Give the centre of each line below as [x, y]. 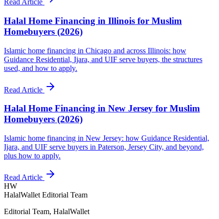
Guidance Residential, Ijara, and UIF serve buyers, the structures [103, 59]
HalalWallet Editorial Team [46, 195]
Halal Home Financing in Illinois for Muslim [93, 21]
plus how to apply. [32, 156]
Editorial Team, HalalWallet [47, 212]
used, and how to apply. [41, 68]
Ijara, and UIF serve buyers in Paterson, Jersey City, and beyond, [104, 147]
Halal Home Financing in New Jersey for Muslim [102, 109]
